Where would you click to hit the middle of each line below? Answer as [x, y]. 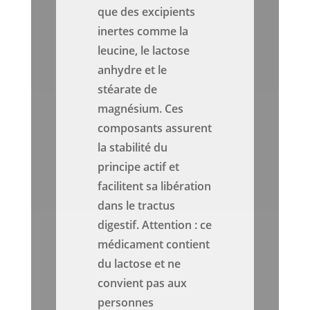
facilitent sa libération [155, 186]
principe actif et [139, 167]
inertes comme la [143, 31]
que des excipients [147, 12]
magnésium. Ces [141, 109]
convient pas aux [143, 283]
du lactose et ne [139, 264]
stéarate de [128, 90]
